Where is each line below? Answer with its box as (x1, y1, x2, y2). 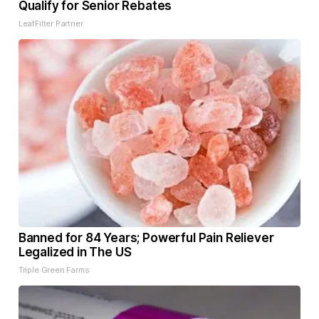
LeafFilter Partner (18, 19, 83, 29)
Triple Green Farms (18, 265, 90, 276)
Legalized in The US (18, 245, 132, 260)
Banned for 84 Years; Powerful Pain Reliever (18, 231, 274, 246)
